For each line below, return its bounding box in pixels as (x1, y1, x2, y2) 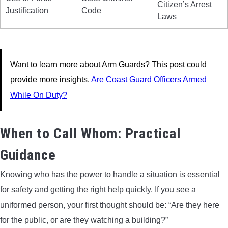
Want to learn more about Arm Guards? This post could (10, 60, 207, 69)
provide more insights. (10, 75, 91, 84)
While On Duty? (10, 90, 67, 99)
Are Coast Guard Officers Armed (91, 75, 207, 84)
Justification (6, 6, 48, 15)
